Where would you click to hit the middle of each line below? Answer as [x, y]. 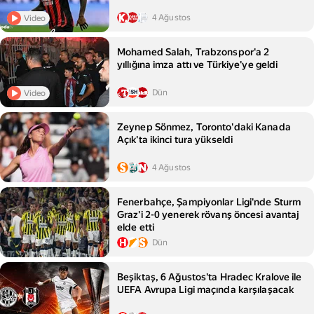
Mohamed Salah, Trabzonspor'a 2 [193, 52]
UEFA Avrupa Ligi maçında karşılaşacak [206, 289]
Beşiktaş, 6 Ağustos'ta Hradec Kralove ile [210, 277]
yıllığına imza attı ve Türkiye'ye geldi [198, 64]
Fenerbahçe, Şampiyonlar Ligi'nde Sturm [209, 202]
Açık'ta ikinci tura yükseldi [175, 139]
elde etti [136, 227]
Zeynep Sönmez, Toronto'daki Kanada [204, 127]
